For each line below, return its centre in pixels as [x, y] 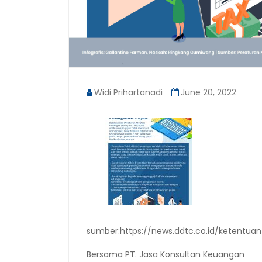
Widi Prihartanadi [128, 93]
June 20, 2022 [208, 93]
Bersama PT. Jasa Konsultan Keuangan [166, 255]
